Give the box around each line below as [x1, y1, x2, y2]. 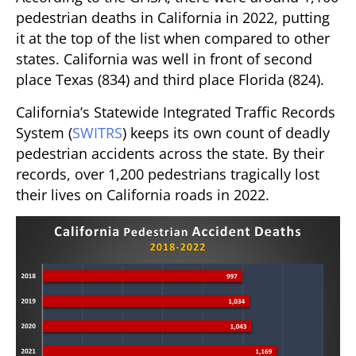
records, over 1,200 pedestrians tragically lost [16, 164, 319, 184]
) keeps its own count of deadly [122, 122, 330, 142]
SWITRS [72, 122, 122, 142]
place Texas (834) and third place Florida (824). [16, 70, 324, 90]
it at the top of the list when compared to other [16, 29, 330, 48]
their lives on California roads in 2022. [16, 184, 269, 204]
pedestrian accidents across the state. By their [16, 143, 324, 163]
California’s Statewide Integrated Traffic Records [16, 102, 335, 122]
